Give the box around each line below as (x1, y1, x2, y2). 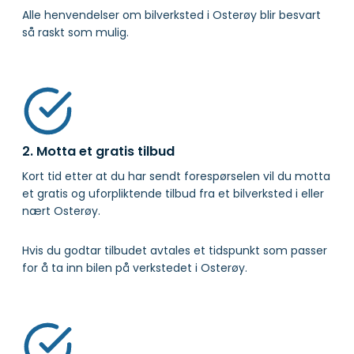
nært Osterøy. (22, 203, 100, 220)
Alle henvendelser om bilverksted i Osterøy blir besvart (22, 7, 321, 24)
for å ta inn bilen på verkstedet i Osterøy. (22, 260, 247, 277)
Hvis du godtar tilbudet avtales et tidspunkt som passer (22, 243, 327, 259)
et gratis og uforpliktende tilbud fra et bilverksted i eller (22, 186, 324, 202)
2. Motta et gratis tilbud (22, 142, 175, 161)
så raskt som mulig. (22, 24, 129, 41)
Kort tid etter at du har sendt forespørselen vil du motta (22, 168, 330, 185)
